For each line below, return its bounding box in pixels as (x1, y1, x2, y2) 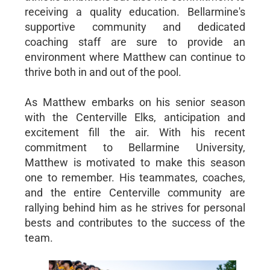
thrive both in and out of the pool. (24, 65, 181, 78)
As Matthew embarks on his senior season (24, 95, 246, 108)
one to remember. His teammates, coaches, (24, 171, 246, 184)
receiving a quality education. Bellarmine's (24, 5, 246, 18)
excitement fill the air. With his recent (24, 125, 246, 139)
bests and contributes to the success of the (24, 216, 246, 229)
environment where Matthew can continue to (24, 50, 246, 63)
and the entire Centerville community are (24, 186, 246, 199)
